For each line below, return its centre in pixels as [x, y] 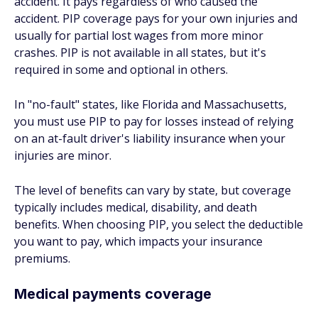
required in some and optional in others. [121, 70]
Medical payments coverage [113, 294]
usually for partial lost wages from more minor [139, 35]
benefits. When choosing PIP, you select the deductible [159, 224]
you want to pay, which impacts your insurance [138, 241]
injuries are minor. [63, 155]
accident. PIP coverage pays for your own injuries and [156, 18]
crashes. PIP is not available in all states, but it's [140, 53]
